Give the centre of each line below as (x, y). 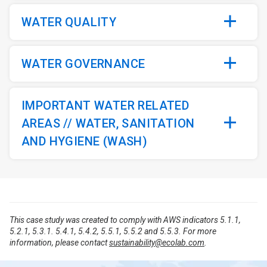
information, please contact (59, 243)
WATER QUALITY (69, 22)
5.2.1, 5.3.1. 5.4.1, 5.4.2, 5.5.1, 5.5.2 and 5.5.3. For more (113, 232)
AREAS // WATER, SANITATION (108, 124)
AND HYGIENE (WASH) (85, 142)
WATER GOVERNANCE (83, 64)
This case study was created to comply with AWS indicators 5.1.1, (125, 220)
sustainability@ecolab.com (157, 243)
